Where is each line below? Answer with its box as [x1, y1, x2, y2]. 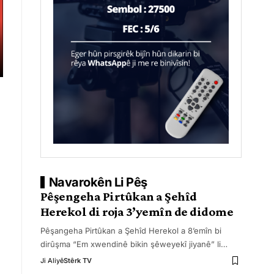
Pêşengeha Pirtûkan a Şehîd [40, 189, 197, 204]
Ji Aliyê [40, 256, 64, 265]
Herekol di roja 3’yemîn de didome [40, 204, 234, 219]
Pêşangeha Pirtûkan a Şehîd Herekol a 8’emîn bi [40, 226, 221, 235]
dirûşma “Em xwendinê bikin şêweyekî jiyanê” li [40, 239, 221, 249]
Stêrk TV [63, 256, 92, 265]
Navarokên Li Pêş [48, 175, 147, 190]
